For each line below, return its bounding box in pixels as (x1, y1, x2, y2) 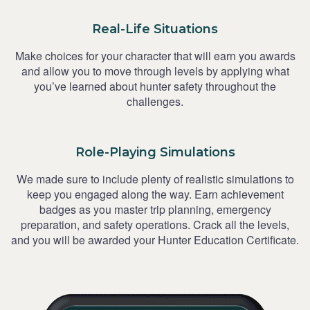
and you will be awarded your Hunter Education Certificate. (11, 231, 299, 248)
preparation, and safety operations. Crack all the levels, (21, 216, 289, 232)
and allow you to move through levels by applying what (21, 62, 289, 79)
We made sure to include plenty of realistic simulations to (16, 170, 294, 187)
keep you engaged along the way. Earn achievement (26, 185, 284, 202)
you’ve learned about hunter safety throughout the (34, 77, 276, 94)
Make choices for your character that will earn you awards (15, 47, 295, 64)
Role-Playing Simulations (75, 144, 235, 160)
